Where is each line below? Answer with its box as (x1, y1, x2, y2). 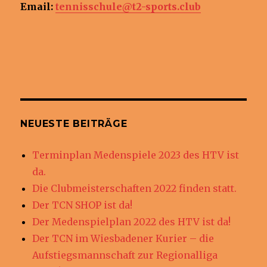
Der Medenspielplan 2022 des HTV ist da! (32, 215, 231, 228)
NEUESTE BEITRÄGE (20, 117, 128, 129)
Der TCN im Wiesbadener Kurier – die (32, 232, 215, 244)
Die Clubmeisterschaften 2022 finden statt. (32, 182, 237, 194)
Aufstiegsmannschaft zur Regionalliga (32, 249, 218, 261)
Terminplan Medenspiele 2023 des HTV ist (32, 148, 240, 161)
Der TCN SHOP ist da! (32, 198, 133, 211)
